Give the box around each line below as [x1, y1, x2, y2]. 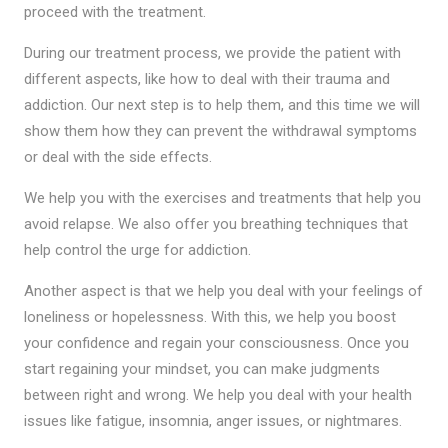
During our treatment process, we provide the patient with [23, 43, 401, 62]
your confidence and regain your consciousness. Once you [23, 333, 409, 352]
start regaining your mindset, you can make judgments [23, 359, 380, 378]
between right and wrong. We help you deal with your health [23, 385, 412, 404]
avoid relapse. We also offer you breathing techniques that [23, 214, 408, 233]
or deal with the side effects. [23, 147, 212, 166]
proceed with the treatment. [23, 2, 206, 21]
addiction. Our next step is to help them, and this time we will [23, 95, 420, 114]
